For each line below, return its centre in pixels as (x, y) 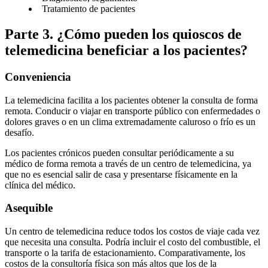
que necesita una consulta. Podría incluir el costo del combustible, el (133, 242)
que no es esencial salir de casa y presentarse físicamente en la (121, 174)
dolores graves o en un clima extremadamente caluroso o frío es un (130, 121)
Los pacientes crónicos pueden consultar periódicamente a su (119, 153)
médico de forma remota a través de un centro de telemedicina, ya (128, 163)
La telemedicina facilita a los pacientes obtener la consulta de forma (131, 100)
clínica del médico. (40, 185)
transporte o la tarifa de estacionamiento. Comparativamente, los (125, 253)
